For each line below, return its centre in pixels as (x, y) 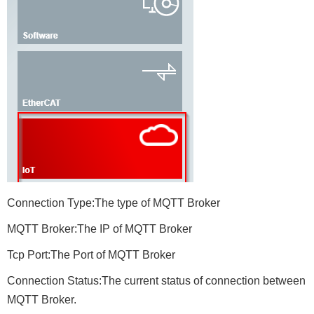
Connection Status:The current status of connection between (156, 280)
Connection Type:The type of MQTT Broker (114, 203)
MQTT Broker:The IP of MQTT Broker (100, 228)
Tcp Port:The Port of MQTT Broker (91, 254)
